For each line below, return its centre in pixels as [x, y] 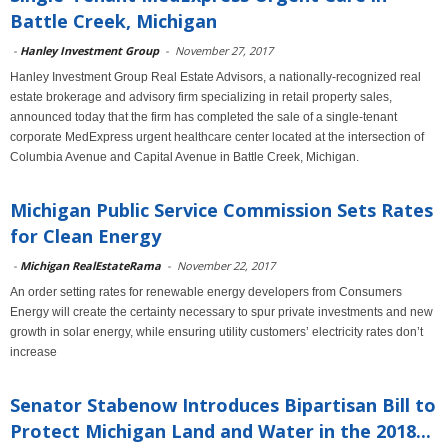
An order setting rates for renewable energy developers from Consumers [206, 292]
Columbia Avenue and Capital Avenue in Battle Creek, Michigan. [184, 157]
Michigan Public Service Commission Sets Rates [221, 210]
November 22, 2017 [226, 265]
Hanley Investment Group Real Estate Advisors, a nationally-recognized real [215, 77]
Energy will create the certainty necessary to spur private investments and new [221, 312]
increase [33, 352]
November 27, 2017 [224, 50]
